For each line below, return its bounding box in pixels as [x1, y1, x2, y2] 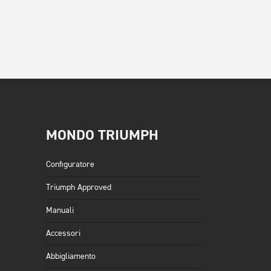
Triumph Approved [46, 183, 111, 192]
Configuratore [46, 160, 94, 169]
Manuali [46, 206, 74, 215]
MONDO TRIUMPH [46, 126, 158, 145]
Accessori [46, 229, 80, 238]
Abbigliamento [46, 252, 96, 261]
